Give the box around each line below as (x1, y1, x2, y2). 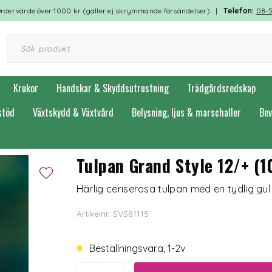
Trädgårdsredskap (187, 81, 256, 95)
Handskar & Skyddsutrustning (56, 81, 169, 95)
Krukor (13, 81, 38, 95)
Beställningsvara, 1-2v (95, 242, 185, 254)
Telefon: (223, 6, 256, 15)
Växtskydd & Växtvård (33, 105, 114, 120)
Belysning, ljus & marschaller (132, 105, 241, 120)
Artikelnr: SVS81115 (76, 208, 149, 219)
